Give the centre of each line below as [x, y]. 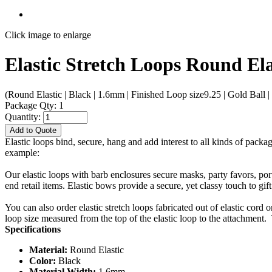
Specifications [33, 229]
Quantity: [24, 117]
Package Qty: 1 [34, 105]
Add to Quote [33, 130]
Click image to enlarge [48, 35]
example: [22, 152]
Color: [42, 260]
